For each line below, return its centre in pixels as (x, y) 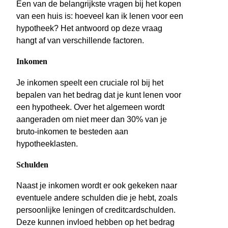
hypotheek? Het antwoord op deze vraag (89, 28)
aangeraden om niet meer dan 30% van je (92, 119)
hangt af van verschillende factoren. (80, 41)
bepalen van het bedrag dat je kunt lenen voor (99, 95)
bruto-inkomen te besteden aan (72, 131)
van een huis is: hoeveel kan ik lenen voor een (100, 16)
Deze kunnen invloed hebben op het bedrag (95, 222)
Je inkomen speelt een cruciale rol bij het (90, 82)
